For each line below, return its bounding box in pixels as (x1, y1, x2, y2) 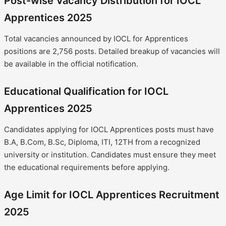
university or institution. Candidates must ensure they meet (4, 149, 216, 159)
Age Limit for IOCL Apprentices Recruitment (4, 188, 219, 201)
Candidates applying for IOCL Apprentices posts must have (4, 124, 214, 134)
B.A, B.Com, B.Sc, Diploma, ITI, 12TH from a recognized (4, 137, 200, 147)
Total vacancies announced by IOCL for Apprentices (4, 33, 188, 43)
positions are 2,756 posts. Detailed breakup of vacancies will (4, 46, 220, 56)
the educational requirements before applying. (4, 162, 169, 172)
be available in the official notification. (4, 59, 138, 69)
